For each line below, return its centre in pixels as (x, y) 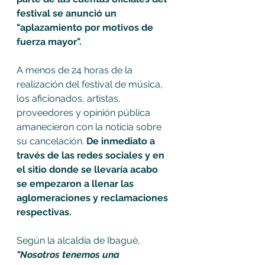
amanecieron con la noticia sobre (91, 127)
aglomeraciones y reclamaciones (93, 198)
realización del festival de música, (91, 84)
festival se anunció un (68, 13)
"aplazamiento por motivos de (86, 27)
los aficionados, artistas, (70, 98)
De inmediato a (122, 141)
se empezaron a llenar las (76, 183)
